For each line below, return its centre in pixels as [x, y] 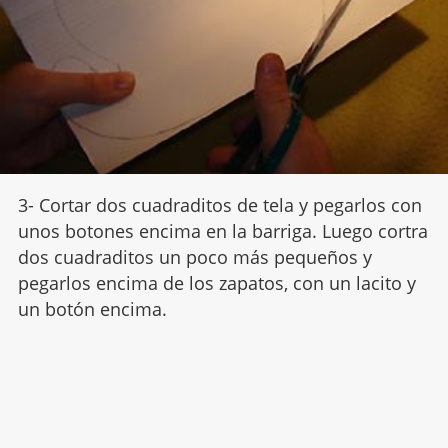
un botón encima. [92, 309]
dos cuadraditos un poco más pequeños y [194, 257]
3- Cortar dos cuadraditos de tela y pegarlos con [219, 205]
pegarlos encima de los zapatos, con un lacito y [216, 283]
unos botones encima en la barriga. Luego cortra [222, 231]
